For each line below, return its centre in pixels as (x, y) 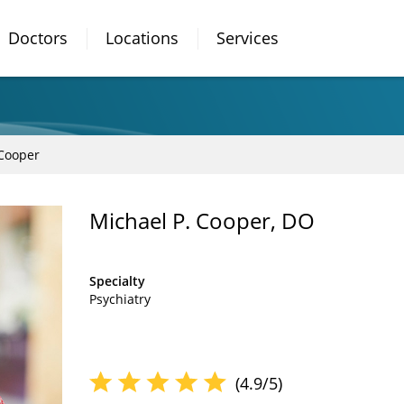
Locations (142, 38)
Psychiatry (120, 299)
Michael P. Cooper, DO (202, 220)
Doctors (38, 38)
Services (248, 38)
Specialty (117, 281)
